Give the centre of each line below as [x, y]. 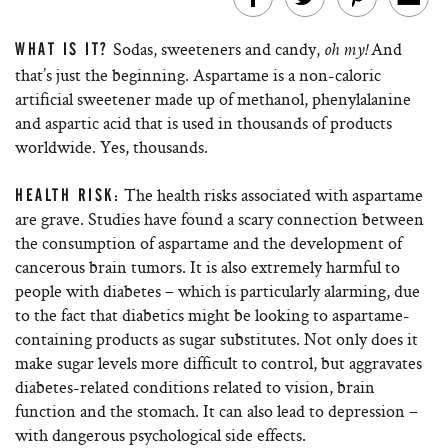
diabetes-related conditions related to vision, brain [195, 386]
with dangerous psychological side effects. [160, 434]
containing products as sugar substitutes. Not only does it [216, 338]
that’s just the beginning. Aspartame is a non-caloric [198, 74]
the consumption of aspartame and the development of [208, 242]
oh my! [345, 51]
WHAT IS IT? [62, 49]
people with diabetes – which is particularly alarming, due [217, 290]
